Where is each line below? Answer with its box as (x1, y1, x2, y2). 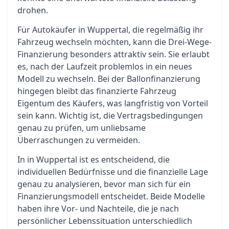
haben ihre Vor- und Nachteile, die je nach (17, 203, 179, 214)
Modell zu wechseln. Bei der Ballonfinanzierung (17, 73, 200, 84)
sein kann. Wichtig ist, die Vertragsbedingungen (17, 110, 203, 121)
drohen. (17, 5, 48, 16)
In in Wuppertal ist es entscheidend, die (17, 154, 170, 165)
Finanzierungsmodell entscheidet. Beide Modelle (17, 191, 205, 202)
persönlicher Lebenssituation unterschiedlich (17, 215, 192, 226)
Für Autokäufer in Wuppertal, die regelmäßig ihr (17, 24, 203, 35)
